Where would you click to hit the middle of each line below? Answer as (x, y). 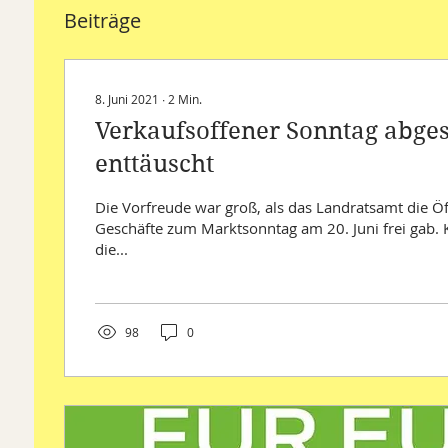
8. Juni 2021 (127, 99)
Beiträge (102, 21)
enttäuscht (154, 164)
